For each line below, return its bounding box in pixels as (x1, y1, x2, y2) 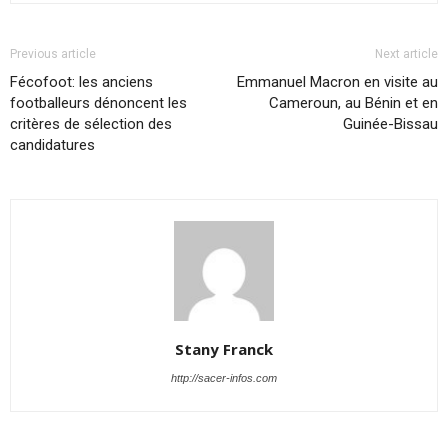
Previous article (10, 46, 96, 61)
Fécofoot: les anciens (10, 72, 153, 91)
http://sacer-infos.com (171, 371, 277, 384)
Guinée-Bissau (343, 114, 438, 133)
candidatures (10, 135, 95, 154)
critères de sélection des (10, 114, 172, 133)
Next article (375, 46, 438, 61)
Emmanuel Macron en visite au (237, 72, 438, 91)
